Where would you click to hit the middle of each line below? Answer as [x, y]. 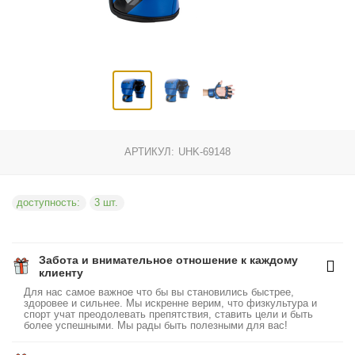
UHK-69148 [204, 152]
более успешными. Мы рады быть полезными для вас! [156, 325]
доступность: [49, 202]
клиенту [61, 273]
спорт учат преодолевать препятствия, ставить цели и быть [169, 314]
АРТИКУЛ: [149, 152]
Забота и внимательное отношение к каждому [169, 260]
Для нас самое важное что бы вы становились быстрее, [159, 292]
